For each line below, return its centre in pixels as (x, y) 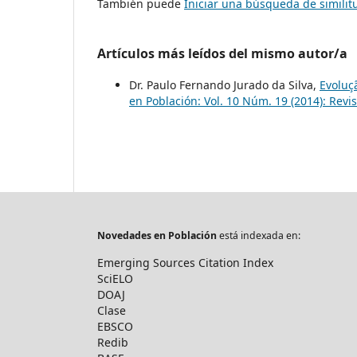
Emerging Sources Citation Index (185, 263)
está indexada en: (259, 236)
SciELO (115, 279)
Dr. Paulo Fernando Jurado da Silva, (224, 85)
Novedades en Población (157, 236)
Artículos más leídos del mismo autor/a (222, 54)
